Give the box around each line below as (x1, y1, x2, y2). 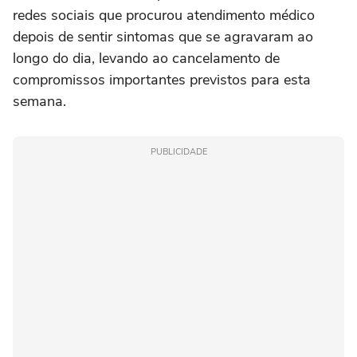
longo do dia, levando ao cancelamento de (13, 49, 280, 69)
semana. (13, 92, 66, 112)
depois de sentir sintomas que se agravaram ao (13, 27, 313, 47)
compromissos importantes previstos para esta (13, 70, 311, 90)
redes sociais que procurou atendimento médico (13, 6, 315, 25)
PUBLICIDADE (150, 146, 207, 159)
